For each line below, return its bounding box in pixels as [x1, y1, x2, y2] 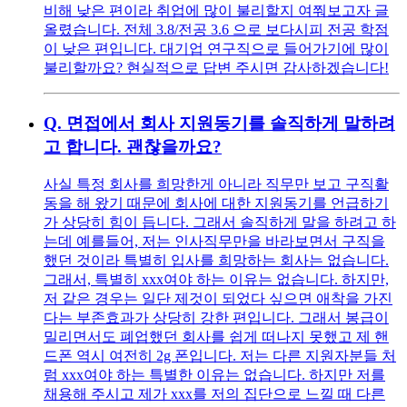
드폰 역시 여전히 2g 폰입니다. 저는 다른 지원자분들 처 [44, 348, 396, 364]
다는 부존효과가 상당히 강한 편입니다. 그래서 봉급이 [44, 310, 389, 326]
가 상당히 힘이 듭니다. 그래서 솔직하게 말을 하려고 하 [44, 214, 396, 231]
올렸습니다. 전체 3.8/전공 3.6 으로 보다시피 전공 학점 [44, 21, 389, 37]
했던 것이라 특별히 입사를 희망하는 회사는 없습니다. [44, 253, 389, 269]
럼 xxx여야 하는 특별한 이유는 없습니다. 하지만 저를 [44, 367, 385, 383]
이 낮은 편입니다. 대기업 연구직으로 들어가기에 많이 [44, 40, 389, 56]
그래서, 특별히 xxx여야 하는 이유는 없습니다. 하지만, [44, 272, 389, 288]
